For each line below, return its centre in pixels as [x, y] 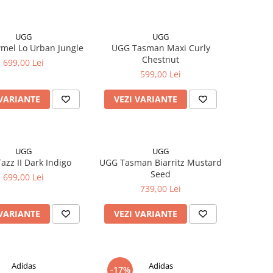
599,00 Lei [161, 74]
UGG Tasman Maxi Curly [161, 48]
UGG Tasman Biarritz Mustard [161, 162]
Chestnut [161, 59]
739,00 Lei [161, 189]
